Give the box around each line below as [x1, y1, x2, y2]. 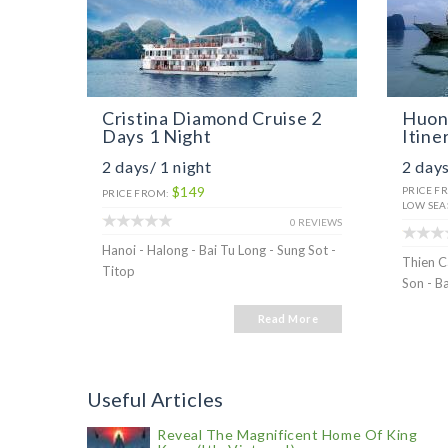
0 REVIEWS [290, 216, 342, 228]
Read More [258, 312, 318, 325]
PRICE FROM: [102, 187, 172, 199]
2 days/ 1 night [102, 157, 212, 176]
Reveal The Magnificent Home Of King [157, 426, 418, 443]
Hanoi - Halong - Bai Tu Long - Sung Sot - [102, 242, 336, 258]
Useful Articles [87, 387, 223, 411]
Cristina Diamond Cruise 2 [102, 107, 323, 129]
